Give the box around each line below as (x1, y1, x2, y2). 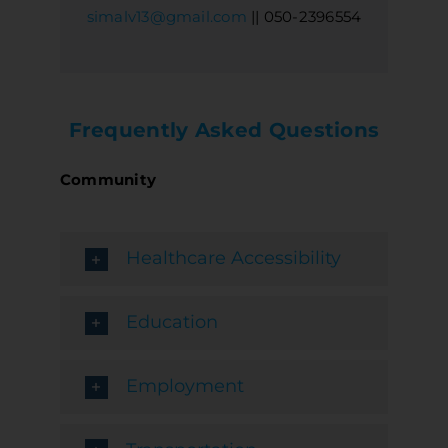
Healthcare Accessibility (125, 247, 341, 270)
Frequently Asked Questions (68, 118, 380, 143)
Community (59, 170, 157, 190)
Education (125, 311, 218, 334)
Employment (125, 374, 244, 397)
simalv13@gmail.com (86, 7, 247, 27)
